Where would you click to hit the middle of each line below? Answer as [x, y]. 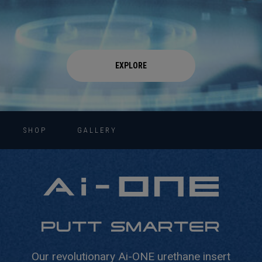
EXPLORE [131, 65]
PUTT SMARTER [131, 226]
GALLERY [97, 130]
